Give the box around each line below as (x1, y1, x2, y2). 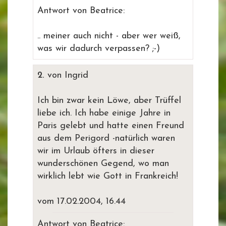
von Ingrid (44, 71, 88, 80)
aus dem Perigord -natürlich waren (37, 134, 175, 143)
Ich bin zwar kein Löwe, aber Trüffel (37, 96, 181, 105)
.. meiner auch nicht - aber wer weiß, (37, 31, 181, 41)
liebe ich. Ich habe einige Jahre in (37, 108, 171, 118)
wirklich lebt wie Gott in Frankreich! (37, 172, 178, 181)
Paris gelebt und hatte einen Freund (37, 121, 184, 131)
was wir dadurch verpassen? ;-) (37, 44, 160, 53)
